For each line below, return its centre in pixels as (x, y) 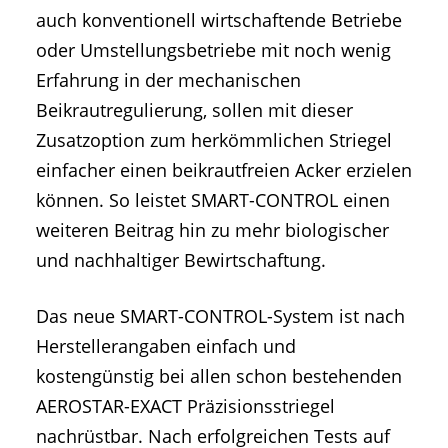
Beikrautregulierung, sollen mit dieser (194, 110)
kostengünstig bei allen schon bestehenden (219, 375)
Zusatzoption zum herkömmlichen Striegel (214, 140)
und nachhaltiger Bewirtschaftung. (181, 260)
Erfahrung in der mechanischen (168, 80)
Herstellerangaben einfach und (166, 345)
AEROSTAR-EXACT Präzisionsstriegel (185, 405)
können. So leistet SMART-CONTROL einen (213, 200)
